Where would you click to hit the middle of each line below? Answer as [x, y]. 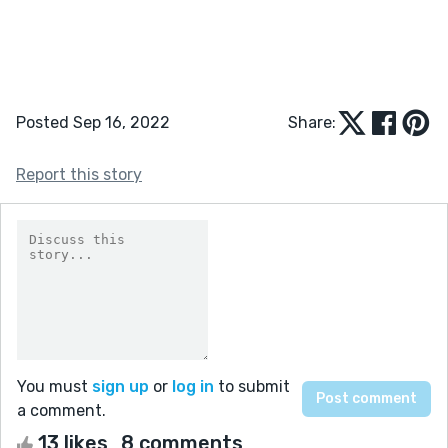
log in [193, 386]
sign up [120, 386]
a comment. [61, 410]
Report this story [79, 174]
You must [54, 386]
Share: [312, 122]
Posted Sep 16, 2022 [93, 122]
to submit [252, 386]
